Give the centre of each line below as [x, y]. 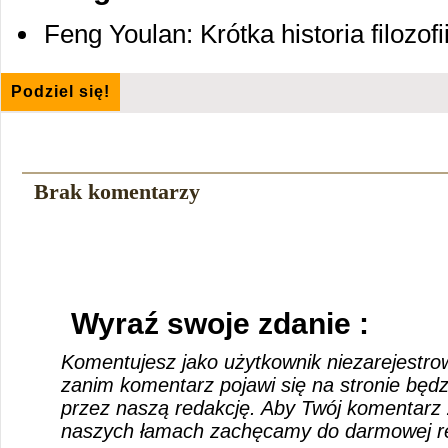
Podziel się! [60, 91]
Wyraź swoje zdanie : [220, 323]
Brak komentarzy [116, 191]
